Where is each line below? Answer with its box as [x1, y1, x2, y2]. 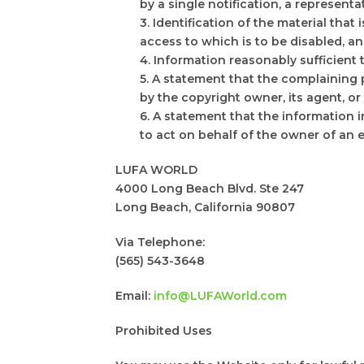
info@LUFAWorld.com [154, 288, 287, 303]
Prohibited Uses [115, 323, 212, 338]
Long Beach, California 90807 [115, 199, 295, 214]
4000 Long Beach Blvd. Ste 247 [115, 180, 307, 196]
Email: [115, 288, 154, 303]
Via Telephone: [115, 234, 208, 249]
